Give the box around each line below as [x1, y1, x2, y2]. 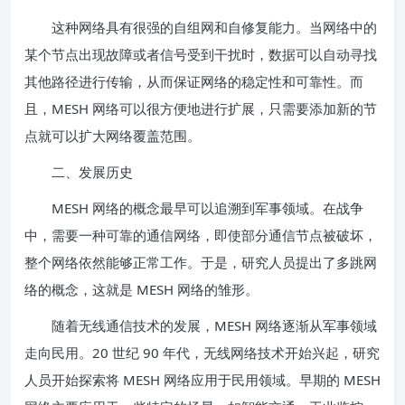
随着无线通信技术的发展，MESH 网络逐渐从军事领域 [24, 316, 377, 334]
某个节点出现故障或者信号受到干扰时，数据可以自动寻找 [24, 45, 377, 63]
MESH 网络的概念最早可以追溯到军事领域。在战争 [24, 199, 363, 217]
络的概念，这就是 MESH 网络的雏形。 [24, 280, 259, 298]
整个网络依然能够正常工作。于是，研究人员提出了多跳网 [24, 253, 377, 271]
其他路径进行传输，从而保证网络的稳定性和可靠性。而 [24, 72, 363, 90]
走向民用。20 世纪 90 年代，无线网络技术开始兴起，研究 [24, 344, 380, 362]
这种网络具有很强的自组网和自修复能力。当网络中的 [24, 18, 377, 36]
